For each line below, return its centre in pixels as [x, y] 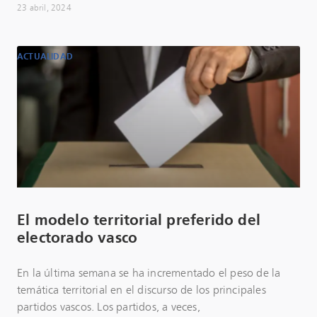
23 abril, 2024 [44, 8]
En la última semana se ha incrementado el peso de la [149, 273]
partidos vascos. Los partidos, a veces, [109, 307]
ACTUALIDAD [45, 57]
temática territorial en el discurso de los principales [142, 290]
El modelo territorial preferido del [139, 220]
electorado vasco [77, 238]
